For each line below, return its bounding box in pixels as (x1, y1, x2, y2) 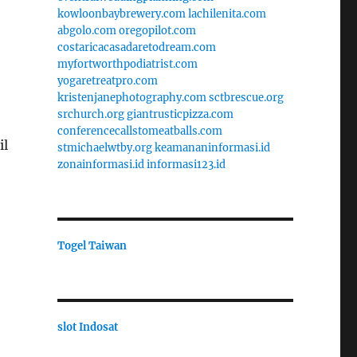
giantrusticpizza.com (126, 107, 233, 121)
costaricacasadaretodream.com (57, 40, 216, 54)
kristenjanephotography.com (57, 90, 206, 104)
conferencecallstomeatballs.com (57, 124, 222, 138)
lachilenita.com (187, 6, 266, 21)
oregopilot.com (118, 23, 196, 37)
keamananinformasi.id (154, 140, 270, 155)
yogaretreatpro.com (57, 73, 158, 88)
